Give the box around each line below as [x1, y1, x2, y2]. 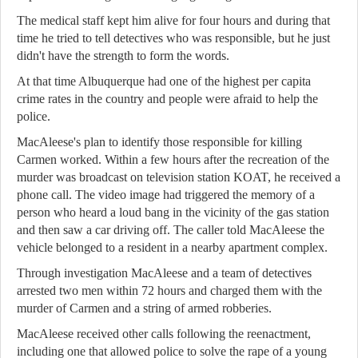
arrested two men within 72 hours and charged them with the [17, 284, 322, 297]
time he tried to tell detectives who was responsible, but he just [17, 31, 330, 45]
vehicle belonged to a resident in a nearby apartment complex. [17, 241, 328, 254]
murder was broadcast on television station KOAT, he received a [17, 170, 340, 184]
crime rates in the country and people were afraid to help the [17, 92, 318, 105]
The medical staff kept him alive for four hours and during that [17, 14, 330, 27]
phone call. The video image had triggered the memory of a [17, 188, 315, 201]
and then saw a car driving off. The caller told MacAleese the [17, 223, 324, 237]
